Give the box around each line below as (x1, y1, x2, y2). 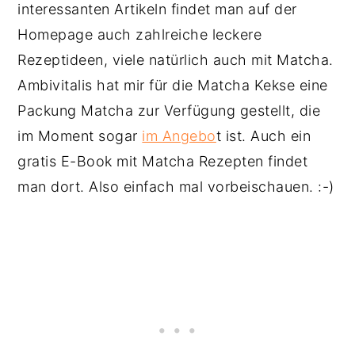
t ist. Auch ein (216, 128, 311, 144)
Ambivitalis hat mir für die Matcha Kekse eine (17, 77, 328, 94)
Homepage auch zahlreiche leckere (17, 26, 262, 43)
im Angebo (142, 128, 216, 144)
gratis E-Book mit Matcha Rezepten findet (17, 153, 308, 170)
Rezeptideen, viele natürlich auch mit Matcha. (17, 52, 334, 68)
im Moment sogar (17, 128, 143, 144)
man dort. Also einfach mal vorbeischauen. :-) (17, 178, 334, 195)
